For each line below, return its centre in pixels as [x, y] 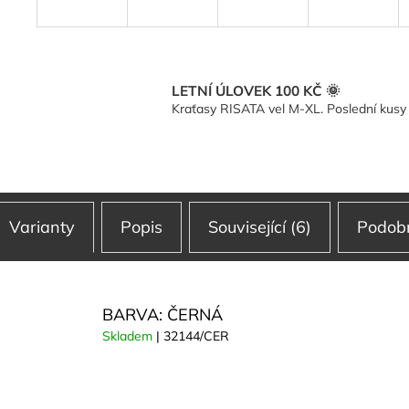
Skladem [129, 336]
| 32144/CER [193, 336]
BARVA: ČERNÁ [163, 315]
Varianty [42, 227]
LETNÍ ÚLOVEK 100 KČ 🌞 [256, 90]
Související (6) [260, 227]
